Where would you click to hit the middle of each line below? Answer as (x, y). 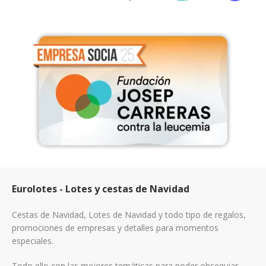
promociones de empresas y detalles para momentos (115, 227)
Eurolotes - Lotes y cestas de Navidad (101, 189)
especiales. (33, 240)
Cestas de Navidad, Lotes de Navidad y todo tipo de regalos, (129, 214)
